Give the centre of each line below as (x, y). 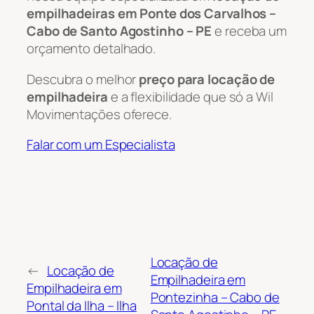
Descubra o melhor (83, 79)
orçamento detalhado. (91, 49)
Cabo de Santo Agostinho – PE (120, 31)
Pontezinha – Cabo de (215, 297)
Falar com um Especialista (101, 145)
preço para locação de (207, 79)
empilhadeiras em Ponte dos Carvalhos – (152, 14)
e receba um (250, 31)
